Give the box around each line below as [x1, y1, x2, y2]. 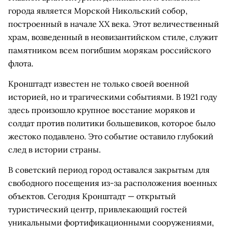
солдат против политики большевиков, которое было [8, 118, 215, 128]
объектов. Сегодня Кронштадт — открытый [8, 191, 176, 201]
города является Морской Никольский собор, [8, 6, 187, 16]
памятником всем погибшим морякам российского [8, 45, 211, 55]
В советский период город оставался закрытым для [8, 165, 210, 175]
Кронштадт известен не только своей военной [8, 79, 189, 89]
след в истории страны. [8, 144, 101, 155]
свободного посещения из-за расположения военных [8, 178, 217, 188]
